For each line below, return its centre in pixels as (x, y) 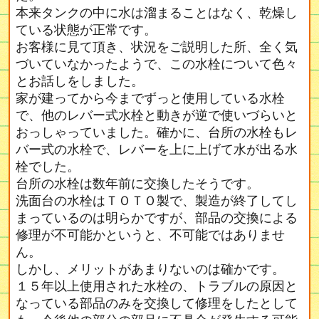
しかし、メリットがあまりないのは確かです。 (151, 269)
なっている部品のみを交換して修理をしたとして (157, 303)
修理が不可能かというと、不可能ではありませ (151, 235)
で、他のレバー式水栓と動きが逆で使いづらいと (157, 115)
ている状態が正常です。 (87, 30)
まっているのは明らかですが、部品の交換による (157, 218)
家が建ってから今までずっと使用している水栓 (151, 98)
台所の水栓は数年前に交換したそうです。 (138, 184)
